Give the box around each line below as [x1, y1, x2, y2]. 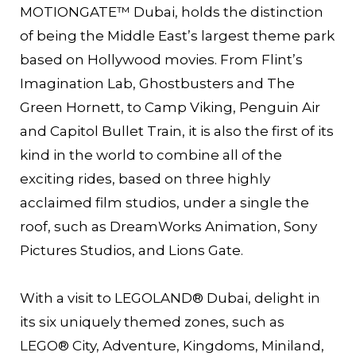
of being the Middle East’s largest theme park [20, 27, 335, 44]
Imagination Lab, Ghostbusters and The [20, 75, 295, 91]
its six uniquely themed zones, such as [20, 313, 284, 330]
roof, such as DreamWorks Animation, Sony [20, 218, 317, 234]
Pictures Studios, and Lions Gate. [20, 242, 243, 258]
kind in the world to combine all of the [20, 146, 282, 163]
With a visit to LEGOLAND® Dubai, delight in [20, 289, 320, 306]
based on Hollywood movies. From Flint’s [20, 51, 303, 68]
